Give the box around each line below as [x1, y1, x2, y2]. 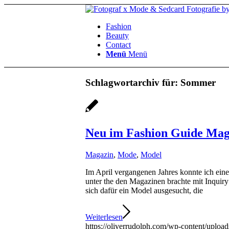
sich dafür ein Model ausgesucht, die [85, 186, 205, 195]
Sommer [180, 77, 216, 88]
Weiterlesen [85, 213, 123, 222]
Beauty [106, 31, 129, 40]
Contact [106, 40, 131, 49]
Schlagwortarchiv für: [85, 77, 180, 88]
